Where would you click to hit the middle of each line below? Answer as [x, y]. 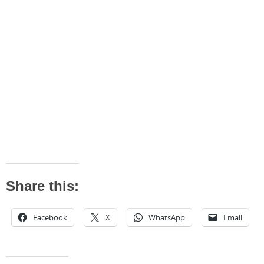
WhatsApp [167, 218]
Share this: [42, 186]
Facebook [50, 218]
